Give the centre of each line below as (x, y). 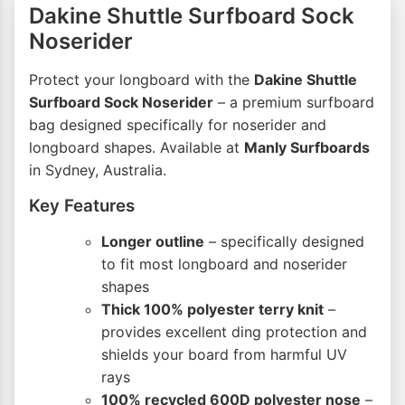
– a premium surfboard (294, 103)
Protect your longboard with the (141, 80)
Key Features (82, 206)
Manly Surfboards (307, 148)
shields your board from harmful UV (224, 355)
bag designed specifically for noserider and (178, 125)
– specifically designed (284, 242)
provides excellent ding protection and (234, 332)
